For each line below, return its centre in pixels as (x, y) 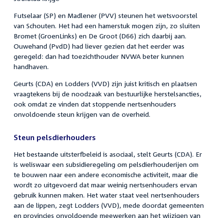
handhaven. (31, 66)
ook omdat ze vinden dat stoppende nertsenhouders (95, 104)
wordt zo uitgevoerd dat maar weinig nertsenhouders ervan (105, 184)
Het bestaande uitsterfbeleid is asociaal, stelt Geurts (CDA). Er (108, 154)
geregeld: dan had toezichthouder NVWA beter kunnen (99, 56)
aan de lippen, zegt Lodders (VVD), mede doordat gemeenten (109, 205)
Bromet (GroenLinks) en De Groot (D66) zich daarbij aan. (100, 36)
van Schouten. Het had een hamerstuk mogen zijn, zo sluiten (107, 25)
